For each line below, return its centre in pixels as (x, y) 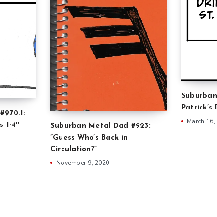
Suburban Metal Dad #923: (100, 126)
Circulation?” (74, 149)
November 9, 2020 (83, 163)
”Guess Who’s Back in (89, 138)
